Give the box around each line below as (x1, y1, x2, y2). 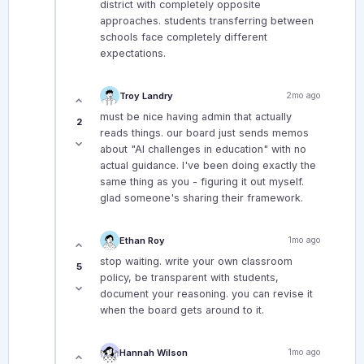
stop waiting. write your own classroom (100, 255, 292, 268)
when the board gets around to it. (100, 304, 264, 317)
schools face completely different (100, 31, 267, 44)
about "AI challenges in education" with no (100, 143, 306, 156)
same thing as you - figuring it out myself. (100, 175, 304, 188)
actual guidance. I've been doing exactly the (100, 159, 316, 172)
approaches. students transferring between (100, 15, 314, 28)
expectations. (100, 47, 166, 60)
